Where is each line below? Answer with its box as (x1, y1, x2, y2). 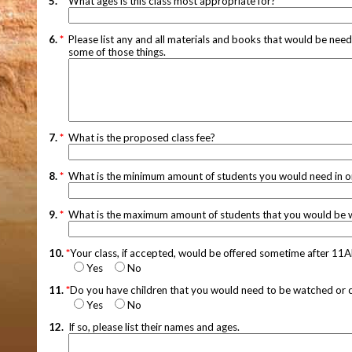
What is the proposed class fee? (68, 130, 215, 144)
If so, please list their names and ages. (68, 320, 242, 333)
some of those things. (68, 45, 168, 58)
